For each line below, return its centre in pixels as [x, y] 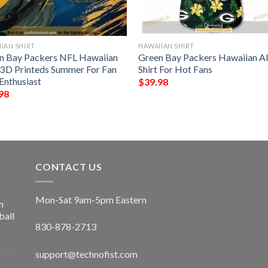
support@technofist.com [86, 254]
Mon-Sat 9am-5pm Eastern [91, 199]
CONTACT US [69, 167]
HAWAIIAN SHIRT [166, 45]
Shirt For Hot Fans [176, 69]
